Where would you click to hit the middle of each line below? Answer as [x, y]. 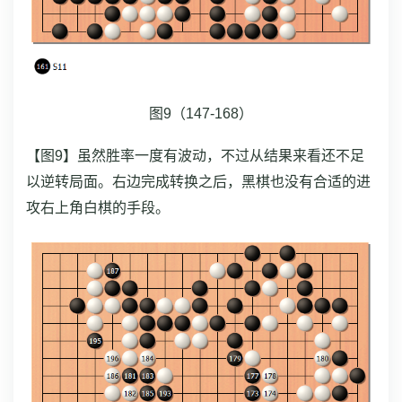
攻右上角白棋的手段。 [98, 208]
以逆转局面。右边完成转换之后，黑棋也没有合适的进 [198, 182]
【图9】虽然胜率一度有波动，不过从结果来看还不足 [195, 156]
